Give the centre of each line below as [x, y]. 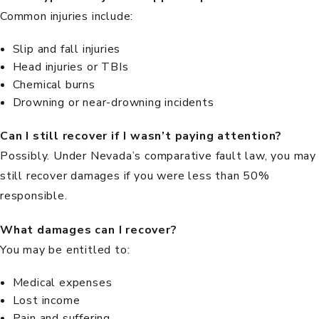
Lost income [46, 301]
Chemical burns [54, 85]
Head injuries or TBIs [70, 67]
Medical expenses [62, 283]
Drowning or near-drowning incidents [113, 103]
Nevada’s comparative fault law [177, 156]
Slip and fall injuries [67, 49]
